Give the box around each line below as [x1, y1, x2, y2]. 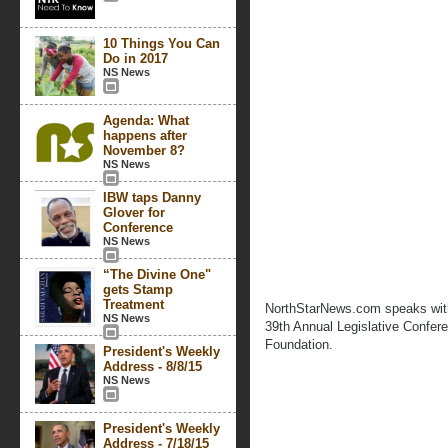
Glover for [103, 205, 165, 220]
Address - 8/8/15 [103, 359, 202, 374]
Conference [103, 220, 173, 235]
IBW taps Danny [103, 190, 201, 205]
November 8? [103, 143, 185, 158]
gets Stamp [103, 282, 173, 297]
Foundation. [265, 337, 333, 352]
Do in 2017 [103, 51, 168, 66]
